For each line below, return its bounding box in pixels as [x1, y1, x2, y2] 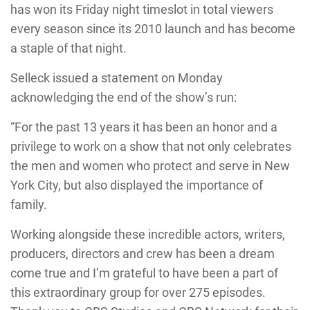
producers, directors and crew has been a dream [10, 246, 275, 261]
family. [10, 197, 47, 212]
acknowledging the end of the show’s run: [10, 90, 237, 104]
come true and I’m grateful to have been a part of [10, 266, 278, 280]
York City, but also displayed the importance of [10, 178, 263, 192]
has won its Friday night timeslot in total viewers [10, 2, 273, 17]
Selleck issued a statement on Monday [10, 71, 223, 85]
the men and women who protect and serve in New [10, 158, 290, 173]
